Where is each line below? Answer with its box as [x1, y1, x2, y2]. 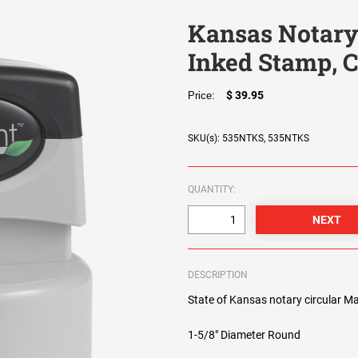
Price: [188, 89, 222, 102]
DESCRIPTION [188, 269, 249, 281]
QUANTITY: [188, 184, 237, 196]
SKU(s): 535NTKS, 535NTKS [188, 133, 310, 145]
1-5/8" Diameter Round [188, 328, 301, 342]
